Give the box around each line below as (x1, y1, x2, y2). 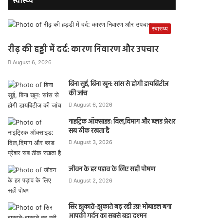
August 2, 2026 (73, 177, 113, 184)
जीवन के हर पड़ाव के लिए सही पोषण (69, 163, 156, 175)
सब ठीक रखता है (69, 125, 109, 137)
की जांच (69, 88, 88, 99)
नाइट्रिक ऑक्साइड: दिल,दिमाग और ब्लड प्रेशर (69, 116, 176, 127)
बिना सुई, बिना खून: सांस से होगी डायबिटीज (69, 78, 169, 90)
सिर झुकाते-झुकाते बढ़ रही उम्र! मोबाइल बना (69, 201, 172, 213)
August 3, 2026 (73, 138, 113, 145)
